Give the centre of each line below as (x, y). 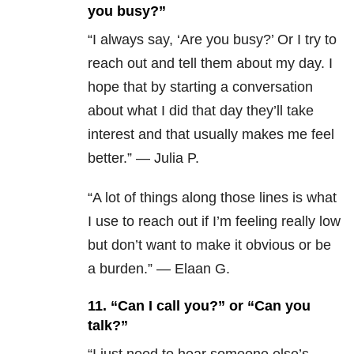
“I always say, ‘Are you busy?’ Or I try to (212, 40)
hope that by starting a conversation (200, 87)
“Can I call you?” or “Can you (211, 306)
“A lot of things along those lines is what (212, 198)
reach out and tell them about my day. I (210, 64)
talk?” (108, 326)
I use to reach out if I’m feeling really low (214, 222)
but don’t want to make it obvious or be (209, 245)
